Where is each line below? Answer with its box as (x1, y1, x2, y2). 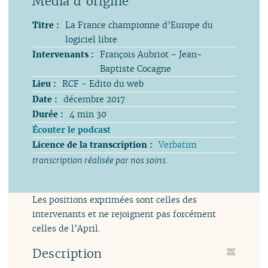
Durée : (32, 108, 64, 120)
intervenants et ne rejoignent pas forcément (32, 208, 217, 220)
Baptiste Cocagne (100, 63, 172, 74)
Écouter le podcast (32, 123, 111, 135)
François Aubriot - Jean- (100, 48, 203, 60)
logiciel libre (65, 33, 118, 45)
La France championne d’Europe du (65, 19, 214, 31)
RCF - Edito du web (62, 78, 144, 89)
